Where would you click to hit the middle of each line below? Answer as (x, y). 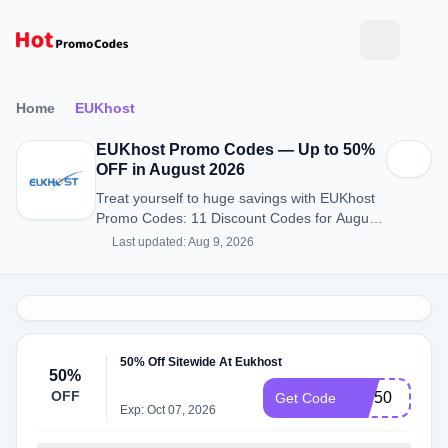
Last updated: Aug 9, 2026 (183, 242)
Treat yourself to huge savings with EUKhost (235, 198)
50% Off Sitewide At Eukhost (201, 362)
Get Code (305, 398)
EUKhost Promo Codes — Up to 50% (235, 149)
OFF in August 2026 (170, 169)
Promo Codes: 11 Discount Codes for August (238, 218)
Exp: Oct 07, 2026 (168, 410)
